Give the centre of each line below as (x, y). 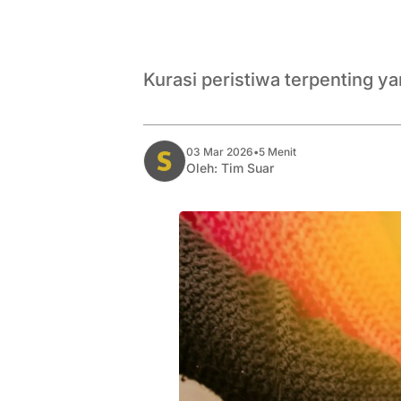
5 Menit (277, 151)
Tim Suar (247, 167)
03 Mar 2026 (220, 151)
